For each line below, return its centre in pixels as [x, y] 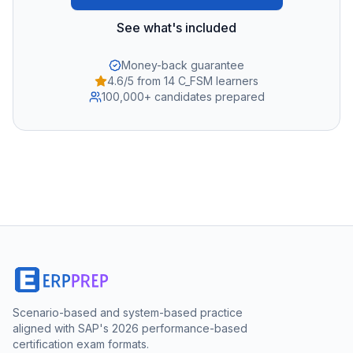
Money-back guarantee [183, 65]
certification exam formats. [81, 344]
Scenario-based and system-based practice [128, 312]
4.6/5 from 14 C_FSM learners [183, 80]
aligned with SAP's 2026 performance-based [130, 328]
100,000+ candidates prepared [183, 96]
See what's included [176, 27]
